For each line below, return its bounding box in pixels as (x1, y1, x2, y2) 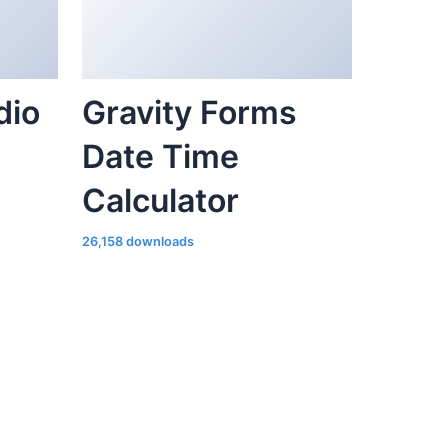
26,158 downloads (82, 234, 194, 250)
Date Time (82, 137, 239, 177)
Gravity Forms (82, 93, 297, 133)
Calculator (82, 181, 239, 221)
